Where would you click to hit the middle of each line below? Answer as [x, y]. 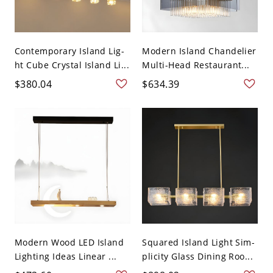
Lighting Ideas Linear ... [66, 256]
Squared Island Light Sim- [199, 242]
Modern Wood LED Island [69, 242]
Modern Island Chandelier [199, 51]
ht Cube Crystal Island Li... [72, 65]
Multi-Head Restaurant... [196, 65]
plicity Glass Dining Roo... [198, 256]
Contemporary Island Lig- [69, 51]
